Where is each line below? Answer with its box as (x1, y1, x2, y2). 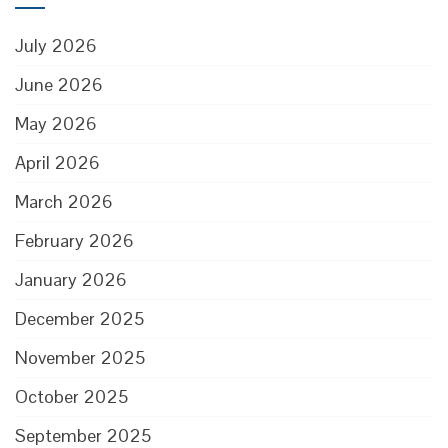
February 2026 (15, 229, 134, 252)
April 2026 (15, 151, 100, 174)
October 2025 (15, 385, 128, 408)
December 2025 (15, 307, 144, 330)
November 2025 (15, 346, 145, 369)
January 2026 (15, 268, 127, 291)
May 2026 (15, 112, 97, 135)
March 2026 (15, 190, 113, 213)
